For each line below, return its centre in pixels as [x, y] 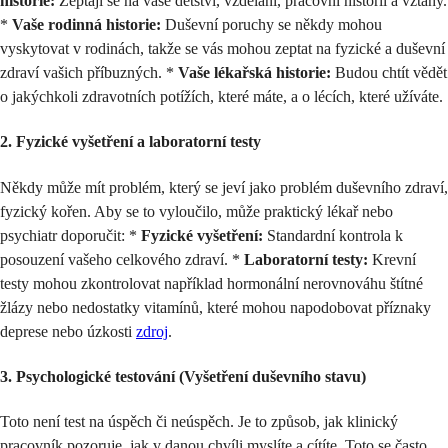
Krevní [392, 259]
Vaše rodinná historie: [86, 25]
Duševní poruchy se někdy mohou [271, 25]
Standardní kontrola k [333, 235]
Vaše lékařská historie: [254, 73]
